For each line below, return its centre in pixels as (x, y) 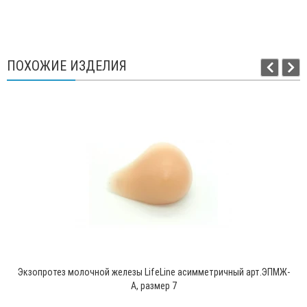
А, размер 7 (153, 286)
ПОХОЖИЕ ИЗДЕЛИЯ (67, 66)
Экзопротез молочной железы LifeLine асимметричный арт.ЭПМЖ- (153, 272)
